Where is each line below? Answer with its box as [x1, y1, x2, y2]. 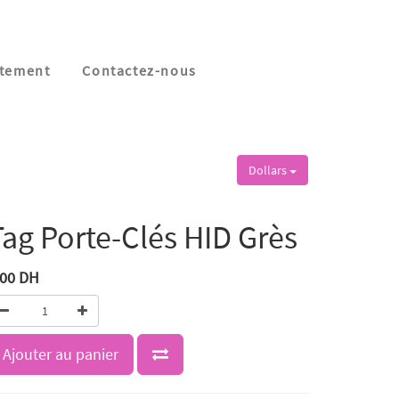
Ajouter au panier [3, 344, 118, 364]
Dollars [248, 162, 289, 178]
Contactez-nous [82, 61, 197, 79]
